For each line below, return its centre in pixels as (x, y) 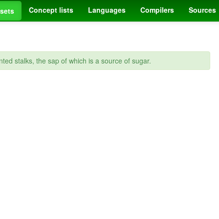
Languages (107, 10)
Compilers (157, 10)
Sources (202, 10)
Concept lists (51, 10)
